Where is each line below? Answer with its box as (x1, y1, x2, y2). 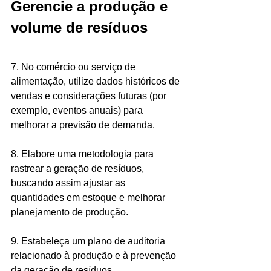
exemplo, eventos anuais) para (11, 105, 145, 116)
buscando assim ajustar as (11, 178, 128, 189)
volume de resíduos (11, 19, 148, 36)
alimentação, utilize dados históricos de (11, 76, 182, 87)
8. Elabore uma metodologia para (11, 149, 156, 160)
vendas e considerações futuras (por (11, 91, 169, 102)
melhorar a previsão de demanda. (11, 120, 155, 131)
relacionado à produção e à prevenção (11, 250, 178, 261)
